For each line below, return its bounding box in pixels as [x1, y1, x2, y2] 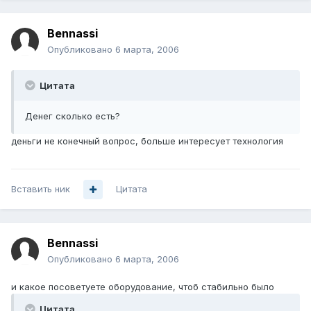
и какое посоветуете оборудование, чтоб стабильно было [11, 281, 274, 293]
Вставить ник [11, 183, 70, 195]
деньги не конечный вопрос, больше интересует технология [11, 135, 283, 147]
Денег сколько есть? [25, 110, 120, 122]
